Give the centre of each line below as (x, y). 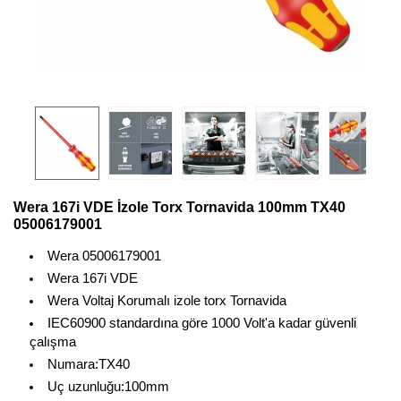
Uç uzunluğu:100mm (108, 387)
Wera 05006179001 (104, 256)
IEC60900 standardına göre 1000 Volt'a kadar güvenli (201, 323)
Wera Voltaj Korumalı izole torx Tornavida (166, 301)
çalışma (53, 342)
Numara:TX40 (88, 364)
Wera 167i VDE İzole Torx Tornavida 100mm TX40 (179, 207)
